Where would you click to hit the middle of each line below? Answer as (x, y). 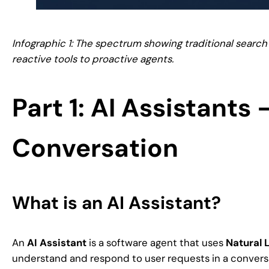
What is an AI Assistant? (116, 203)
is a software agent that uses (156, 243)
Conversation (95, 148)
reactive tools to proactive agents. (93, 59)
